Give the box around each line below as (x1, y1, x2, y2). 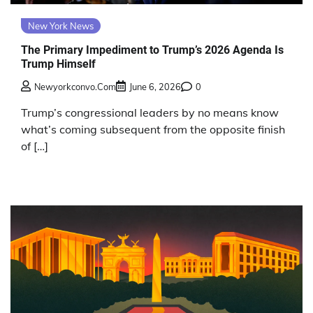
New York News (28, 20, 94, 32)
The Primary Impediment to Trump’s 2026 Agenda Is (21, 43, 284, 57)
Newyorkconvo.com (34, 81, 116, 93)
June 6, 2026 (129, 81, 181, 93)
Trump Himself (21, 57, 96, 71)
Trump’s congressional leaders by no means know (21, 105, 279, 120)
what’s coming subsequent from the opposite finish (21, 122, 285, 137)
